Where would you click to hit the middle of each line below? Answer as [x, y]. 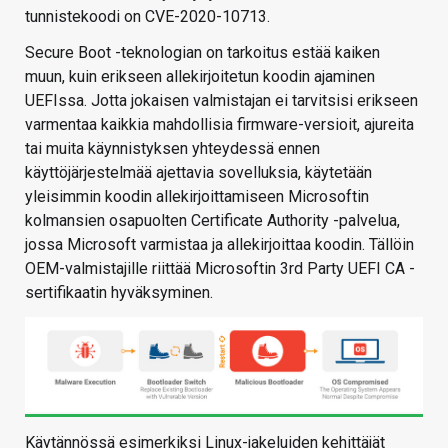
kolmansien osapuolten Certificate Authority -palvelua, [212, 220]
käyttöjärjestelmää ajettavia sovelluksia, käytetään [198, 172]
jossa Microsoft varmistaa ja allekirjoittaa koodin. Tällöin [219, 244]
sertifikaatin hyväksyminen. [119, 292]
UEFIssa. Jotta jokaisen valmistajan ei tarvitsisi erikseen [221, 100]
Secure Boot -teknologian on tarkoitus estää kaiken [202, 52]
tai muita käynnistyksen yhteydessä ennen [172, 148]
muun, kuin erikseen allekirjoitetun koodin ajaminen [200, 76]
